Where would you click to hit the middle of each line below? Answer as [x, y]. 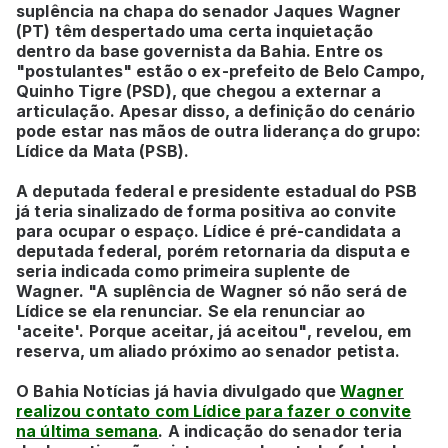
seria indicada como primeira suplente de [183, 270]
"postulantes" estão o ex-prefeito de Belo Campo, [221, 70]
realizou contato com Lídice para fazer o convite [214, 410]
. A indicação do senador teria [280, 430]
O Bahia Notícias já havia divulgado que [178, 390]
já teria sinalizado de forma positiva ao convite [206, 210]
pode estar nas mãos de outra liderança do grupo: [219, 130]
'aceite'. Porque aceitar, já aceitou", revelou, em [214, 330]
